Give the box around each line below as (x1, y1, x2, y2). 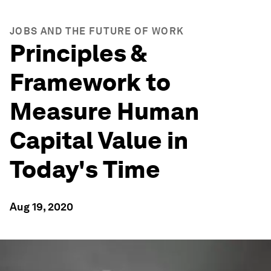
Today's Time (10, 155, 160, 184)
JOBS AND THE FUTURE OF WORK (10, 25, 184, 37)
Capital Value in (10, 126, 188, 155)
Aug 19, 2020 (10, 200, 73, 213)
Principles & (10, 39, 146, 68)
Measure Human (10, 97, 199, 126)
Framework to (10, 68, 171, 97)
